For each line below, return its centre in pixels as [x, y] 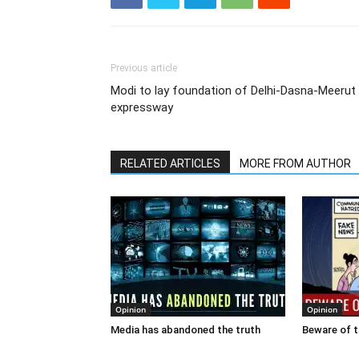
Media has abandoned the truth [186, 330]
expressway [142, 107]
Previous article [144, 68]
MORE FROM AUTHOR [295, 163]
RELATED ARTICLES [170, 163]
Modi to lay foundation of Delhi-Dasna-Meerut [233, 91]
